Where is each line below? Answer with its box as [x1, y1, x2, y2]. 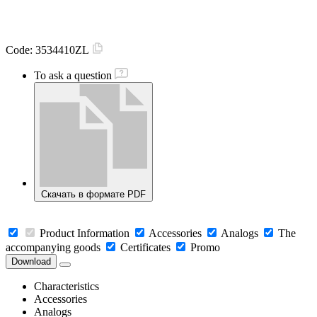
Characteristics [34, 280, 99, 293]
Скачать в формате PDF [41, 189, 146, 200]
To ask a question [34, 69, 112, 82]
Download [11, 256, 51, 267]
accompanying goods [6, 241, 100, 254]
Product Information [40, 227, 129, 240]
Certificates [120, 241, 171, 254]
